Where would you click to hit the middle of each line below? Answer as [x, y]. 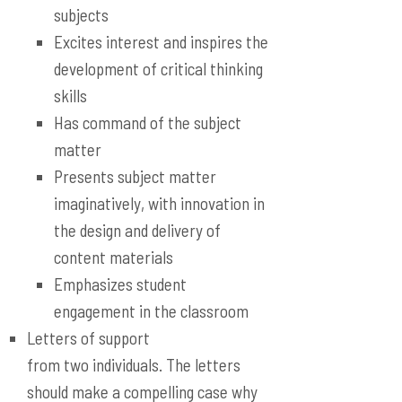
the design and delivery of [137, 230]
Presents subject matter [135, 176]
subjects [81, 15]
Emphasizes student [120, 284]
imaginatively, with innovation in [159, 203]
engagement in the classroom [151, 311]
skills [70, 96]
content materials [114, 257]
